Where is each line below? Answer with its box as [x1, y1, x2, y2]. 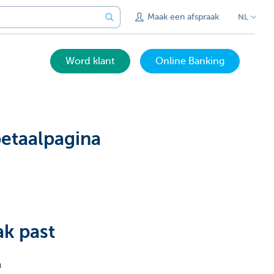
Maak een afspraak [147, 12, 220, 21]
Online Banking [155, 56, 224, 67]
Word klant [65, 56, 115, 67]
